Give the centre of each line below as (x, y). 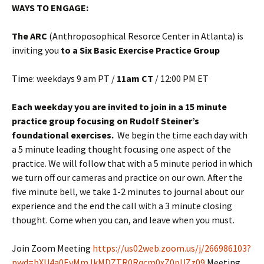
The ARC (29, 36)
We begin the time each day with (181, 135)
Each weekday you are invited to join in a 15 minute (119, 107)
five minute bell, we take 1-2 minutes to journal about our (128, 192)
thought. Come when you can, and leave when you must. (126, 220)
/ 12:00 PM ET (182, 79)
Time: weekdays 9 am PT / (64, 79)
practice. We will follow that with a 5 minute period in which (132, 164)
